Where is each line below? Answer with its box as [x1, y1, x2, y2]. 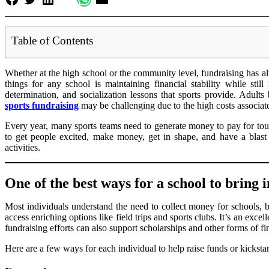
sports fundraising [5, 100, 79, 110]
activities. [5, 142, 40, 153]
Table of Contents [11, 34, 93, 47]
